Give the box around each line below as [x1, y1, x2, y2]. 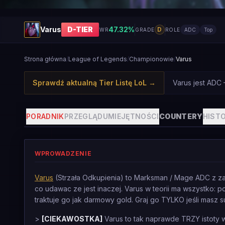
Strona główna [24, 55, 66, 63]
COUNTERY [159, 112, 203, 121]
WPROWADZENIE [35, 150, 92, 157]
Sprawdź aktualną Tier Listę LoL [33, 78, 147, 87]
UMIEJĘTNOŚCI [102, 112, 159, 121]
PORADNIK [26, 112, 64, 121]
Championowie [129, 55, 174, 63]
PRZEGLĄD [64, 112, 103, 121]
